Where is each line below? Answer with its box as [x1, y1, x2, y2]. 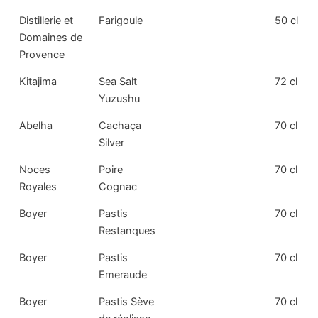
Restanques [99, 224, 156, 238]
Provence [19, 48, 65, 62]
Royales [19, 180, 57, 194]
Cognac [99, 180, 138, 194]
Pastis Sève [99, 295, 155, 309]
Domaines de [19, 31, 83, 45]
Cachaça [99, 119, 142, 133]
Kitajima [19, 75, 57, 89]
